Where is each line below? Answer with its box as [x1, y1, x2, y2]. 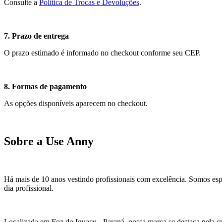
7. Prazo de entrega [4, 32, 69, 41]
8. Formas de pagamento [4, 82, 87, 91]
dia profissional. [4, 184, 54, 193]
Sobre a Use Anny [4, 135, 94, 148]
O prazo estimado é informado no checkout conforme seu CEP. [4, 49, 201, 57]
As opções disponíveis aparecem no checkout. [4, 99, 148, 108]
